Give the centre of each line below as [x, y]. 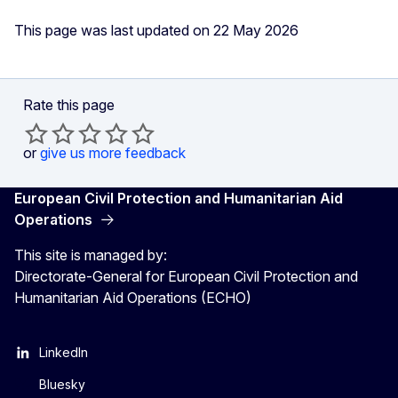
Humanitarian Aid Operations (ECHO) [133, 297]
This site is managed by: [91, 255]
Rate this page [69, 104]
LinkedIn [64, 352]
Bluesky [62, 384]
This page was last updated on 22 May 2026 [156, 30]
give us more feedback [113, 152]
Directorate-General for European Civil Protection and [186, 276]
